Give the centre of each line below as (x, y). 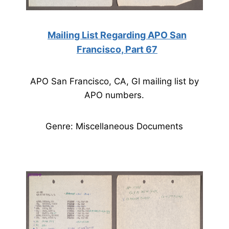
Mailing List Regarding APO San (117, 35)
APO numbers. (114, 95)
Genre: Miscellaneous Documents (114, 126)
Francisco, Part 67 (117, 49)
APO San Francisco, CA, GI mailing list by (114, 81)
